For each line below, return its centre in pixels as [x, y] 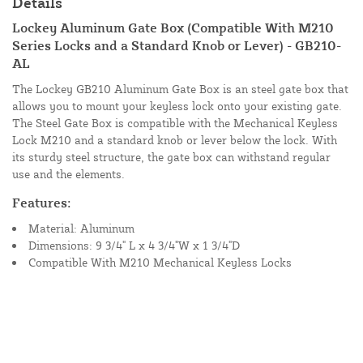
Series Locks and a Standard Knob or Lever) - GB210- [177, 46]
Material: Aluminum [81, 228]
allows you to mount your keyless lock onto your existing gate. [177, 106]
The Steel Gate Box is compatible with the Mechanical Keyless [175, 123]
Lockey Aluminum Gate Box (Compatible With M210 [173, 28]
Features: [42, 203]
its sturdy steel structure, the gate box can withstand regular [171, 157]
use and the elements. [68, 174]
